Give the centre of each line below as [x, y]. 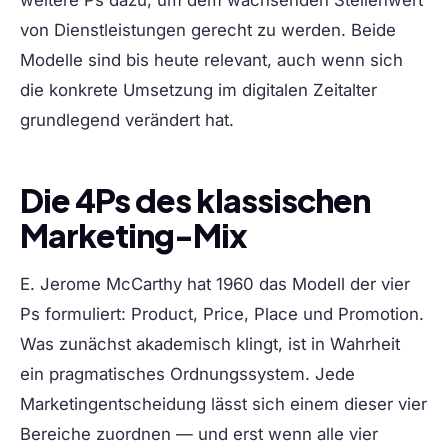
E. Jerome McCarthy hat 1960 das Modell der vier [215, 284]
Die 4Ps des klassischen [195, 200]
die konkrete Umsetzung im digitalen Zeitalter [198, 90]
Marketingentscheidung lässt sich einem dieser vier [223, 404]
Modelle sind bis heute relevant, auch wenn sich [211, 60]
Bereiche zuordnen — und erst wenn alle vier [199, 434]
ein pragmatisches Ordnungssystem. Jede [187, 374]
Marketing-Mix [134, 235]
